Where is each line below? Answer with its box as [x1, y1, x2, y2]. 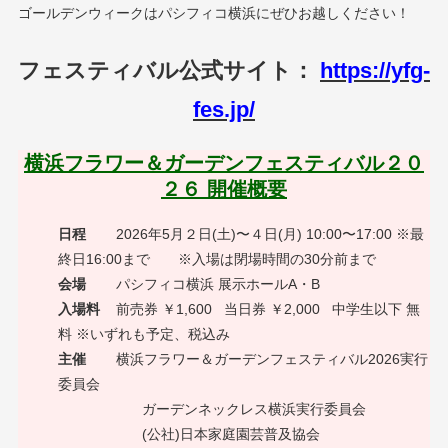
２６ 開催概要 [161, 177, 287, 200]
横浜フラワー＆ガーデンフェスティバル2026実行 [89, 350, 428, 367]
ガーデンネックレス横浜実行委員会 [57, 400, 366, 417]
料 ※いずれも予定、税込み [57, 325, 230, 342]
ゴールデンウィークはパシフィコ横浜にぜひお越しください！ [17, 4, 410, 21]
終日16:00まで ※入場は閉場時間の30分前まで [57, 250, 376, 267]
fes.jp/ [193, 96, 255, 122]
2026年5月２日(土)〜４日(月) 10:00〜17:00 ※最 [85, 225, 424, 242]
